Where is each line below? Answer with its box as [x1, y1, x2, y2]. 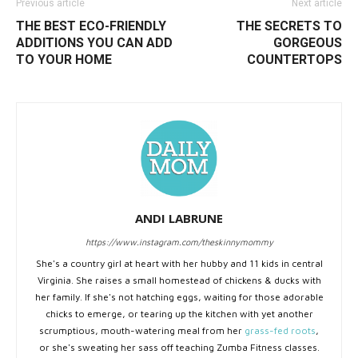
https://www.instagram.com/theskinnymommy [85, 237, 273, 248]
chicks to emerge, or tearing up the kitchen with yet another [45, 308, 313, 320]
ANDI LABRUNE [135, 210, 223, 227]
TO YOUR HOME [16, 52, 112, 68]
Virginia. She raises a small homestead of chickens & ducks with [37, 274, 321, 287]
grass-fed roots [245, 324, 316, 337]
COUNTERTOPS [247, 52, 342, 68]
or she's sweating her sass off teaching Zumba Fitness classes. [38, 341, 320, 354]
